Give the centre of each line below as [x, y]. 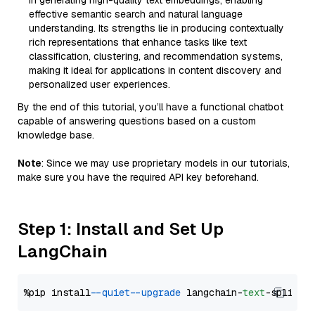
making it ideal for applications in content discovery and [155, 70]
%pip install [60, 292]
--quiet [113, 292]
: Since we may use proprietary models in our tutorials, [166, 163]
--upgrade [158, 292]
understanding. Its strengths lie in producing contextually [156, 28]
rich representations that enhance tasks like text [138, 42]
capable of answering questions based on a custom [137, 121]
